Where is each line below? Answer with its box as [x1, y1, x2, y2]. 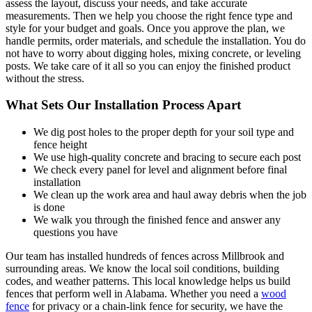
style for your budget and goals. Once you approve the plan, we [6, 22, 285, 34]
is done [33, 201, 65, 214]
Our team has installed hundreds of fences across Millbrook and [6, 250, 284, 263]
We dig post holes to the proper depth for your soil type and [33, 126, 294, 139]
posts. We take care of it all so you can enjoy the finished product [6, 59, 290, 72]
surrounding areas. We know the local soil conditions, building [6, 263, 279, 275]
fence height [33, 139, 87, 151]
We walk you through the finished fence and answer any [33, 214, 281, 226]
